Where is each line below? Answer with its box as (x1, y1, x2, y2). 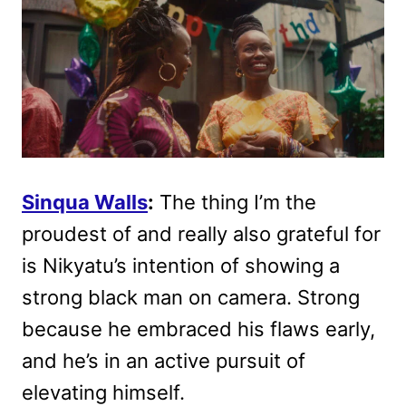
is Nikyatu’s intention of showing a (22, 254, 340, 278)
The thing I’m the (154, 190, 316, 215)
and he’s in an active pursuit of (22, 349, 305, 373)
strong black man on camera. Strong (22, 285, 360, 310)
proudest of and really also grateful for (22, 222, 381, 246)
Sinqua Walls (22, 190, 148, 215)
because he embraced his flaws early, (22, 317, 375, 342)
